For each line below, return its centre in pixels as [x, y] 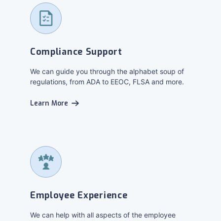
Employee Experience [79, 195]
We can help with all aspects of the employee [103, 215]
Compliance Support [76, 52]
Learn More [49, 103]
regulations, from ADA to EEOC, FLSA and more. [107, 82]
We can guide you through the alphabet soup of [107, 71]
